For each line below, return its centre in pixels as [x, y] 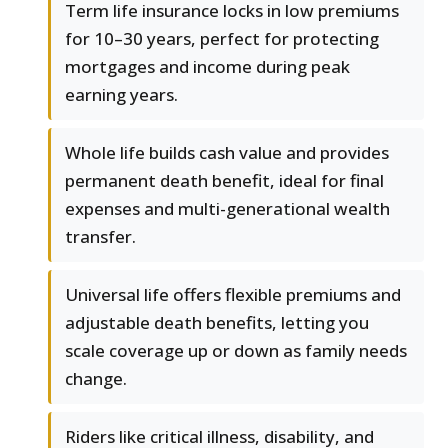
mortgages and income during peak [207, 67]
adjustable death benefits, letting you [217, 323]
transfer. [100, 237]
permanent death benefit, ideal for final [224, 181]
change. [96, 379]
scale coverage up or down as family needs [236, 351]
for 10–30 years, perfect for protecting [222, 39]
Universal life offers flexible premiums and [233, 295]
